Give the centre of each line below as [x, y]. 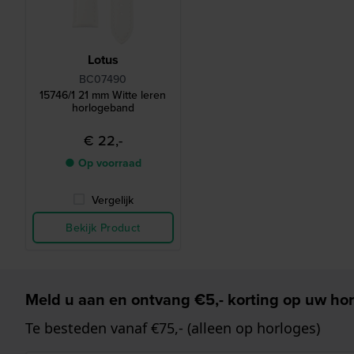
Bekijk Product [103, 228]
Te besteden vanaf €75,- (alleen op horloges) [173, 328]
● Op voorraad [103, 163]
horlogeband [103, 108]
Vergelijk [112, 200]
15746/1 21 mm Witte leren [103, 95]
